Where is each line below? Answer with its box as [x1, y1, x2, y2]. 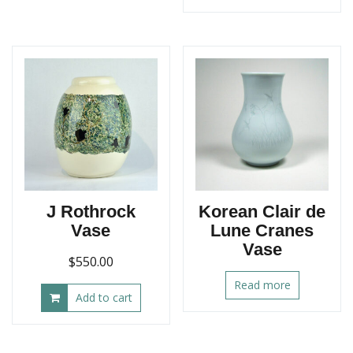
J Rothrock [46, 202, 136, 222]
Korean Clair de [199, 202, 326, 222]
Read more [233, 277, 291, 293]
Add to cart [75, 290, 132, 306]
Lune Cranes [210, 221, 314, 241]
